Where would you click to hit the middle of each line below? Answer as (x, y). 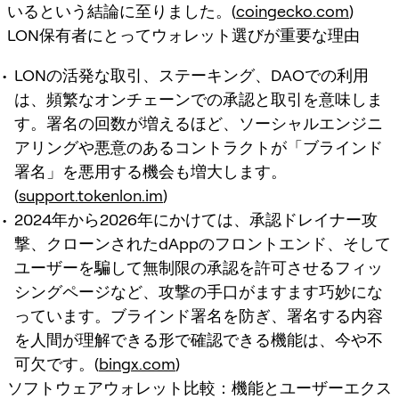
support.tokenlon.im (91, 195)
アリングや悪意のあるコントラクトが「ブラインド (199, 147)
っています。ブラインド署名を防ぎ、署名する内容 (199, 315)
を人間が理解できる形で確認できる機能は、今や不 (199, 339)
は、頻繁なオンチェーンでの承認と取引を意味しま (199, 99)
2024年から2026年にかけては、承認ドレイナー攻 (196, 219)
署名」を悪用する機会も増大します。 (151, 171)
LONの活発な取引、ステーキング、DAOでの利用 (191, 75)
